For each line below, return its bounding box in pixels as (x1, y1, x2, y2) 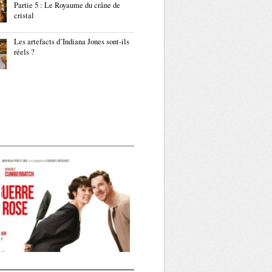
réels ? (14, 47, 35, 57)
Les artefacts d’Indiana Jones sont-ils (14, 36, 129, 47)
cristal (14, 10, 34, 21)
